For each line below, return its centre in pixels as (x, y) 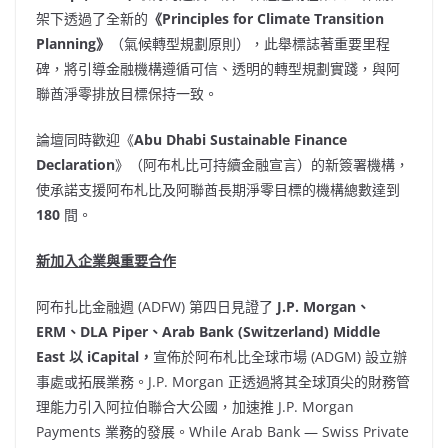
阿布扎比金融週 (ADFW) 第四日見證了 (156, 306)
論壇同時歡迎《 (85, 139)
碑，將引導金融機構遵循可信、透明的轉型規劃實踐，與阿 (218, 68)
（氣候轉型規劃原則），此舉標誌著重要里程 (250, 43)
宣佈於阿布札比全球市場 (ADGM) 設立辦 (280, 356)
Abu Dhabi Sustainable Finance (240, 139)
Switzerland (283, 331)
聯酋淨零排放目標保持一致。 (127, 93)
